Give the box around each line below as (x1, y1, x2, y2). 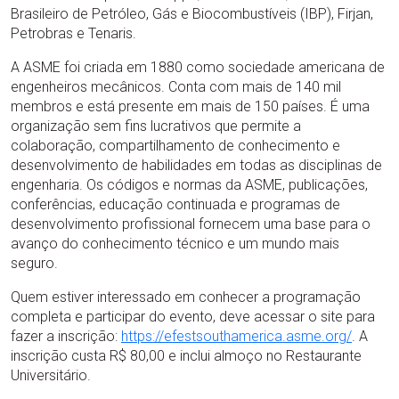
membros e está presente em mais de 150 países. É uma (11, 98, 370, 115)
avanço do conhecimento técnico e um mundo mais (11, 235, 339, 252)
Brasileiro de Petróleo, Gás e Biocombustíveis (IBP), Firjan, (11, 5, 373, 22)
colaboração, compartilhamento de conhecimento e (11, 137, 340, 154)
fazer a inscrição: (11, 328, 121, 345)
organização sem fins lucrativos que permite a (11, 118, 301, 134)
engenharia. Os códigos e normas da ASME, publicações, (11, 176, 368, 193)
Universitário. (11, 367, 91, 384)
